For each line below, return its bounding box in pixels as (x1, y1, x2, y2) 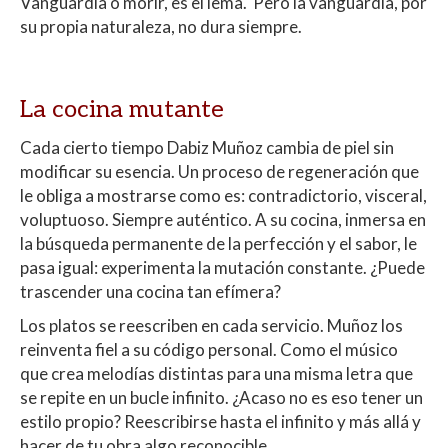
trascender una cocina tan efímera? (20, 281, 281, 303)
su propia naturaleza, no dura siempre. (20, 16, 302, 38)
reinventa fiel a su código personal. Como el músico (20, 339, 398, 361)
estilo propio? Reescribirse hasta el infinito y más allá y (20, 411, 424, 433)
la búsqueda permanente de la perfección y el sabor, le (20, 233, 417, 255)
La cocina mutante (20, 95, 224, 125)
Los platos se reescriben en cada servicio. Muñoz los (20, 315, 403, 337)
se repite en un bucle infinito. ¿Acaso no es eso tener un (20, 387, 423, 409)
